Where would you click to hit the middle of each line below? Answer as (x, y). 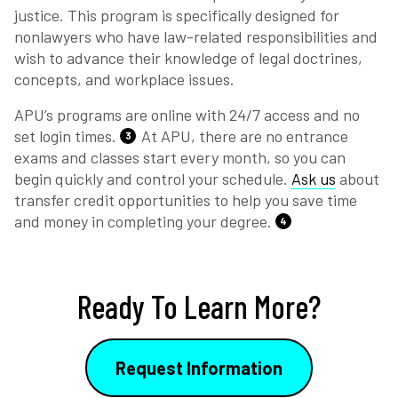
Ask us (314, 179)
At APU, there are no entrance (243, 136)
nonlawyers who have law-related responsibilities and (196, 37)
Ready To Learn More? (199, 306)
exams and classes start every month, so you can (180, 158)
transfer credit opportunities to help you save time (186, 200)
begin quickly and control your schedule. (153, 179)
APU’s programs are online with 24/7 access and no (187, 115)
